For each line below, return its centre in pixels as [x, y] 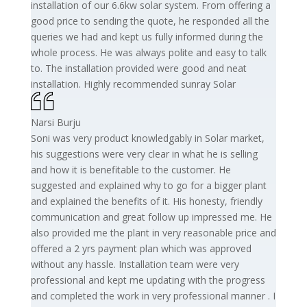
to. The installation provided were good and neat [138, 68]
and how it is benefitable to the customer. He [131, 169]
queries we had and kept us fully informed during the [147, 36]
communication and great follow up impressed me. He [151, 217]
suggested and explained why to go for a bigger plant [148, 185]
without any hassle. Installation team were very [135, 264]
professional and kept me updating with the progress [148, 280]
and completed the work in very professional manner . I [153, 295]
